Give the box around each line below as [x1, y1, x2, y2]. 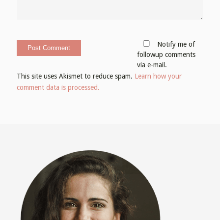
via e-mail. [137, 60, 167, 69]
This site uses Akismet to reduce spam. [16, 72, 135, 80]
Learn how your [134, 72, 182, 80]
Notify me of [155, 40, 195, 48]
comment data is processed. [16, 83, 100, 91]
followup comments [137, 50, 195, 58]
